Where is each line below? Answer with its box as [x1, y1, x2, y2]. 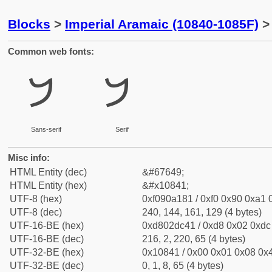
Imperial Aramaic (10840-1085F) [65, 17, 259, 31]
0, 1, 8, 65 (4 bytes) [142, 260, 223, 271]
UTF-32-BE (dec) [10, 260, 84, 271]
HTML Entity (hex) [10, 180, 87, 191]
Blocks [8, 17, 50, 31]
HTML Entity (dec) [10, 167, 87, 177]
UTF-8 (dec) [10, 207, 62, 217]
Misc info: [8, 152, 50, 163]
